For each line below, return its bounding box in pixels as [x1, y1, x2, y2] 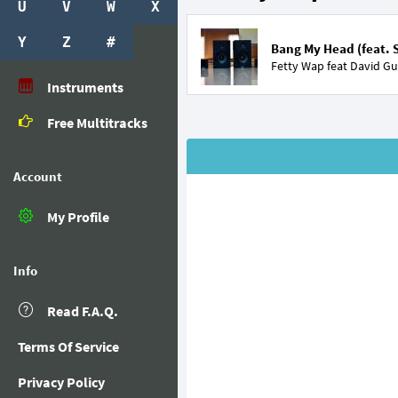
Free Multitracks [47, 114, 147, 131]
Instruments [47, 78, 123, 96]
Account [13, 168, 62, 185]
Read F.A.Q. [47, 302, 118, 320]
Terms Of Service [18, 338, 119, 355]
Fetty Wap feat [271, 58, 350, 74]
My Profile [47, 208, 109, 226]
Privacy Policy [18, 373, 105, 391]
